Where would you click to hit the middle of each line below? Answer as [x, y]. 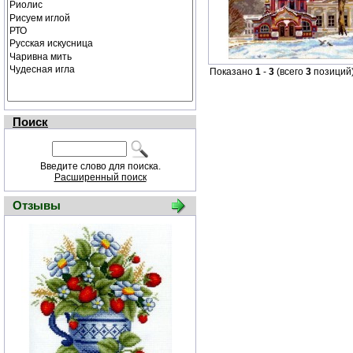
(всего [290, 72]
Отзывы [37, 205]
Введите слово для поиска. [100, 166]
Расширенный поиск [100, 177]
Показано [232, 72]
